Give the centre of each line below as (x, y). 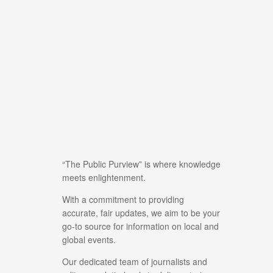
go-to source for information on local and (140, 226)
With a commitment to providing (123, 199)
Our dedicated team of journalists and (135, 261)
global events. (89, 239)
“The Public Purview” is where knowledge (141, 164)
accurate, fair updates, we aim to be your (141, 212)
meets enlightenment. (104, 177)
